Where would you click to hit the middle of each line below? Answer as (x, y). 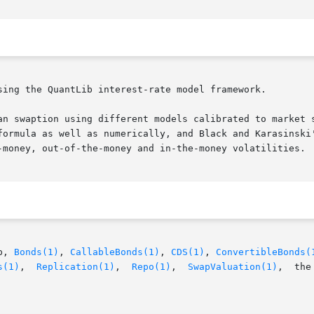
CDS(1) (188, 252)
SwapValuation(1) (233, 267)
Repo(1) (151, 267)
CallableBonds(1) (115, 252)
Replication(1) (76, 267)
